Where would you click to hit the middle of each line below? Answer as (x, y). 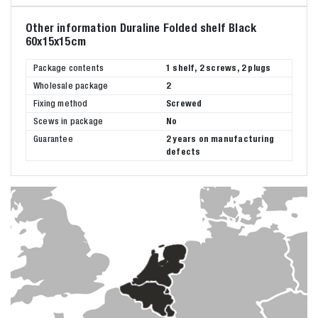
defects (183, 152)
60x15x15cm (56, 42)
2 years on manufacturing (220, 139)
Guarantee (53, 139)
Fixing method (61, 104)
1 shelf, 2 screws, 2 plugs (219, 68)
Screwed (184, 104)
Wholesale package (71, 86)
